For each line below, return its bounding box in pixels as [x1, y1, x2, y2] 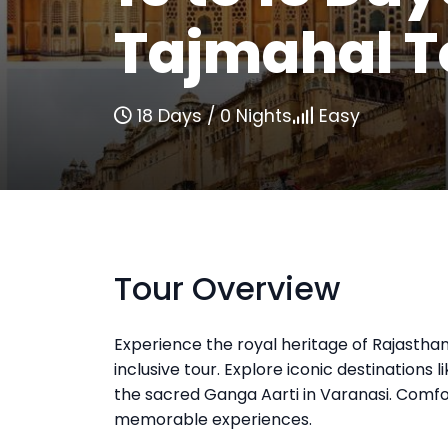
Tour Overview [114, 266, 340, 311]
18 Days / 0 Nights [132, 104, 292, 128]
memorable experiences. [114, 408, 312, 431]
